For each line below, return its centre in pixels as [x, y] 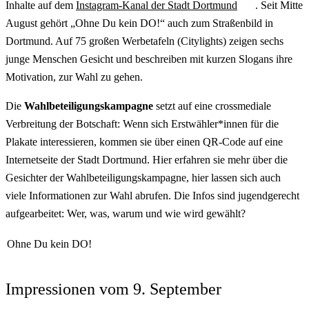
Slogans [256, 59]
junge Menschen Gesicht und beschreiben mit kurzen [122, 59]
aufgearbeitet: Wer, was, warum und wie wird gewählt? [126, 214]
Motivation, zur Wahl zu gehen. [74, 77]
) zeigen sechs [253, 41]
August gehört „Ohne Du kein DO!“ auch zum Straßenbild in [139, 23]
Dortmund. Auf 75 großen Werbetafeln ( [93, 41]
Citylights [202, 41]
